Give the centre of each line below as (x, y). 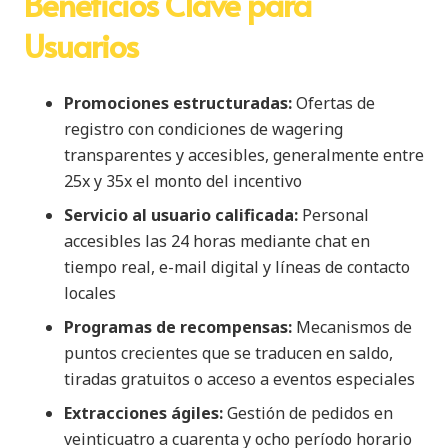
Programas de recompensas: (178, 326)
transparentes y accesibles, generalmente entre (244, 154)
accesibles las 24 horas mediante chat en (217, 240)
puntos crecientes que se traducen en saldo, (228, 352)
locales (90, 292)
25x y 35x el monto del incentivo (183, 180)
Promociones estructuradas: (178, 102)
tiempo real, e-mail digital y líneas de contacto (237, 266)
